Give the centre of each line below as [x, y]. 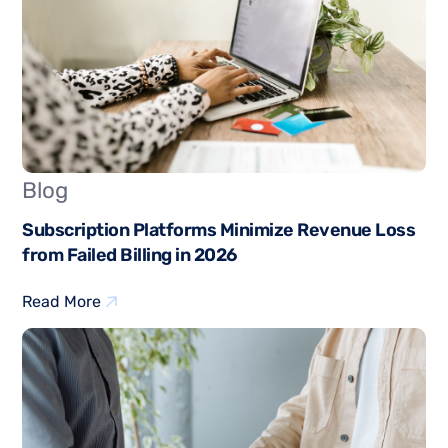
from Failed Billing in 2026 [129, 255]
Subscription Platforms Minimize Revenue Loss [219, 230]
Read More [62, 302]
